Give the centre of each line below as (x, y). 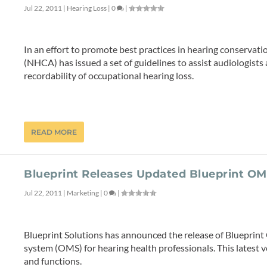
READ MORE (54, 132)
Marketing (83, 193)
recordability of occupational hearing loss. (109, 76)
